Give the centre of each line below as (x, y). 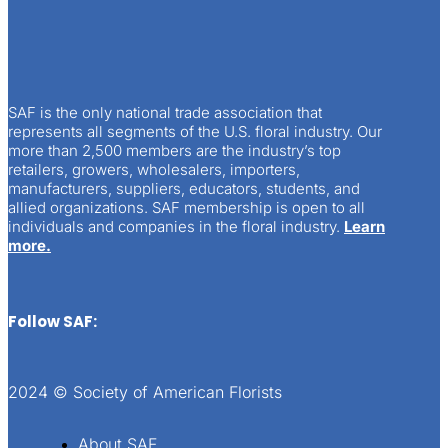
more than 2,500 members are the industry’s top (174, 151)
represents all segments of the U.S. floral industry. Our (195, 132)
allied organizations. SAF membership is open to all (186, 208)
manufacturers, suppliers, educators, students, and (184, 189)
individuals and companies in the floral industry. (174, 227)
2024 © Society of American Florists (145, 392)
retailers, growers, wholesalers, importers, (154, 170)
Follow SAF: (54, 322)
